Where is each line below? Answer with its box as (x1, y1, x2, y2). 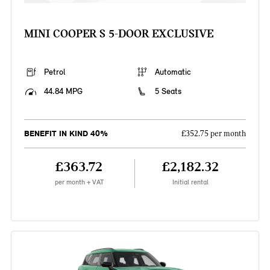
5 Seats (155, 86, 181, 97)
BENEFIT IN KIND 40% (24, 128, 108, 139)
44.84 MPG (43, 86, 83, 97)
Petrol (43, 67, 65, 78)
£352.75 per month (181, 129, 246, 139)
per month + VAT (54, 178, 104, 187)
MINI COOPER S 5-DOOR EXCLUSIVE (24, 27, 213, 41)
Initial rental (172, 178, 209, 187)
